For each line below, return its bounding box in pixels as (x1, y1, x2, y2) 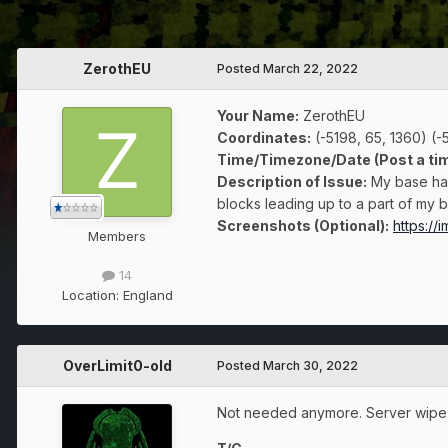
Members (88, 228, 146, 245)
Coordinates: (217, 129, 311, 147)
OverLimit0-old (62, 356, 172, 374)
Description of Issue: (217, 173, 367, 191)
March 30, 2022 (263, 357, 358, 373)
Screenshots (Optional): (217, 217, 389, 235)
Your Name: (217, 107, 299, 125)
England (122, 286, 173, 303)
